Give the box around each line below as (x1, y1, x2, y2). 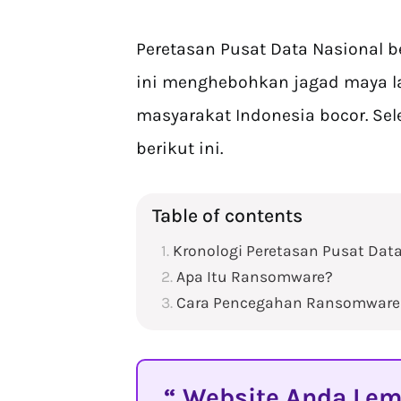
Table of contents (152, 204, 303, 226)
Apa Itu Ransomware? (176, 268, 333, 286)
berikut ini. (136, 138, 227, 158)
